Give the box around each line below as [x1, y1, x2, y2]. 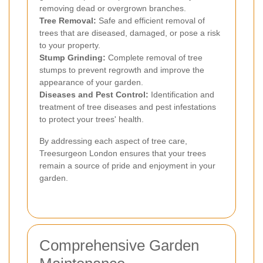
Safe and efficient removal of [96, 16, 205, 26]
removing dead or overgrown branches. [39, 4, 186, 14]
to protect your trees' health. [39, 114, 144, 124]
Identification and [149, 90, 214, 100]
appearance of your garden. [39, 77, 143, 87]
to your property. [39, 41, 100, 50]
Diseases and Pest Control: [39, 90, 149, 100]
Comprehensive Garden [39, 237, 199, 255]
